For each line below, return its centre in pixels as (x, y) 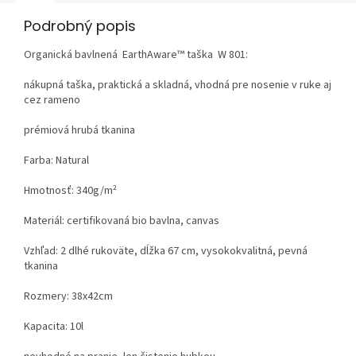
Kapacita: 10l (54, 326)
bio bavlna (156, 221)
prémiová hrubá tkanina (79, 130)
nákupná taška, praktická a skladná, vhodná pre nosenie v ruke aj (178, 85)
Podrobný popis (80, 25)
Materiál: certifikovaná (78, 221)
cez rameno (52, 100)
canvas (203, 221)
